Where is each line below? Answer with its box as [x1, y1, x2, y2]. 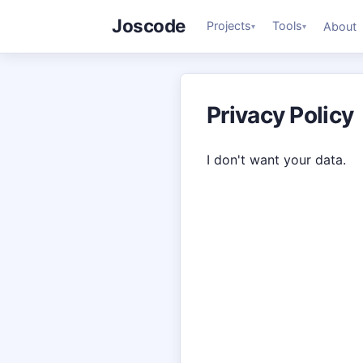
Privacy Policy [207, 100, 354, 129]
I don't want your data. [207, 151, 346, 168]
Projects [207, 19, 252, 33]
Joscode [112, 15, 186, 37]
